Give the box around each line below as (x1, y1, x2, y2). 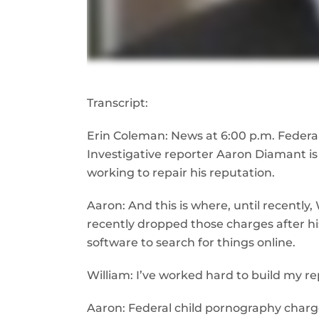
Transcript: (87, 96, 148, 110)
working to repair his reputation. (87, 166, 275, 179)
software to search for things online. (87, 236, 296, 249)
